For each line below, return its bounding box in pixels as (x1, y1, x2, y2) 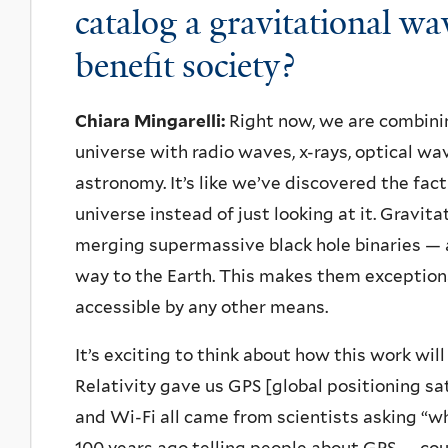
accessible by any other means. (75, 297, 328, 318)
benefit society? (75, 44, 295, 89)
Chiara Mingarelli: (75, 111, 225, 132)
